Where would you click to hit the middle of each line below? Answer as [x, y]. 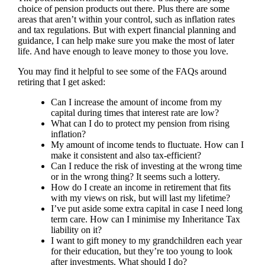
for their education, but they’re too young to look [141, 251]
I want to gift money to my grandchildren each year [146, 240]
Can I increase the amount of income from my [136, 102]
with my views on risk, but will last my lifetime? [140, 198]
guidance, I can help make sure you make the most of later [126, 40]
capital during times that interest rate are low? [135, 112]
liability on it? [76, 230]
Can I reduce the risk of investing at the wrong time [146, 166]
